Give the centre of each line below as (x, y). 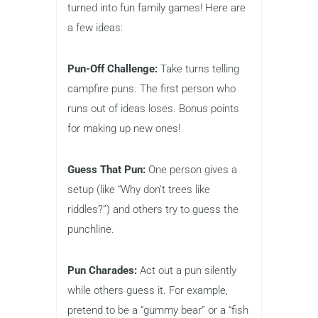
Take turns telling (200, 69)
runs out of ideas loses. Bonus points (153, 109)
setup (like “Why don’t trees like (139, 190)
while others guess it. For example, (148, 291)
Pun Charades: (104, 271)
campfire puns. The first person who (152, 89)
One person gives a (193, 170)
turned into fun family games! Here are (157, 8)
